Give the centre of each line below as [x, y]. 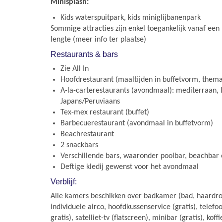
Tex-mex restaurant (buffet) [105, 112]
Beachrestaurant [87, 134]
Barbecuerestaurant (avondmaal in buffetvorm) [137, 123]
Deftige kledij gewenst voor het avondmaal [130, 167]
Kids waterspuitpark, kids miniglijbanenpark [131, 18]
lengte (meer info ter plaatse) [98, 40]
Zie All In [75, 69]
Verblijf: [64, 182]
